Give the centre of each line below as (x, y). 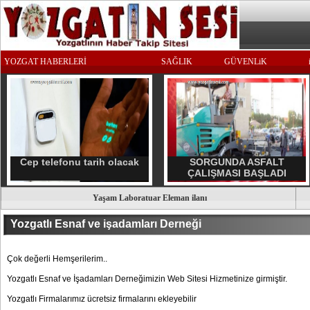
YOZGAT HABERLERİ (45, 62)
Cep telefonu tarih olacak (80, 162)
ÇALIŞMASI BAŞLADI (237, 173)
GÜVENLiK (246, 62)
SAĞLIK (177, 62)
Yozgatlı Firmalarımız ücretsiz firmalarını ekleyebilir (102, 299)
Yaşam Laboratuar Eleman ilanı (150, 198)
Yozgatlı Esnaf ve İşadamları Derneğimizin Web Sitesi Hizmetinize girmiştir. (147, 279)
